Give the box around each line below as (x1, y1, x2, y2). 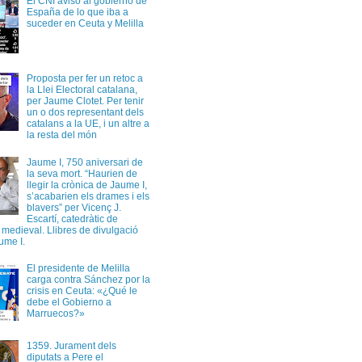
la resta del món (26, 129, 97, 141)
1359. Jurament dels (26, 340, 116, 352)
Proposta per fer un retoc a (26, 73, 143, 85)
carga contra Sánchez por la (26, 273, 150, 285)
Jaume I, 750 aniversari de (26, 156, 143, 168)
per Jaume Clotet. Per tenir (26, 95, 144, 107)
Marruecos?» (26, 307, 85, 319)
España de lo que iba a (26, 6, 128, 18)
